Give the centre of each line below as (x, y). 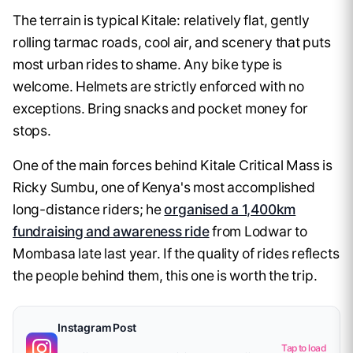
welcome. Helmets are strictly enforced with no (158, 87)
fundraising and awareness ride (111, 232)
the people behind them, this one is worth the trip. (165, 276)
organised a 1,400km (230, 210)
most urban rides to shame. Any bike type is (148, 65)
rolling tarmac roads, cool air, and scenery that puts (172, 43)
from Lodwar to (258, 232)
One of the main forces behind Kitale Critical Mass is (173, 165)
